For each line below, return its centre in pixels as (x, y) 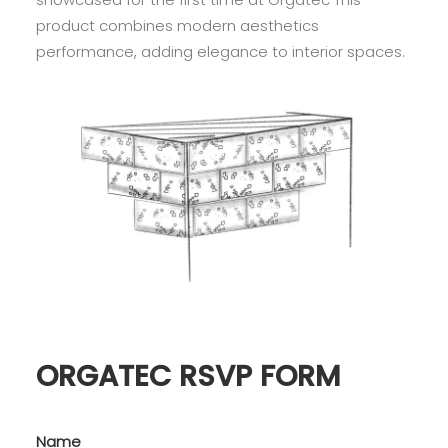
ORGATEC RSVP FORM (188, 376)
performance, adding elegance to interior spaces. (220, 51)
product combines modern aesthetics (177, 25)
